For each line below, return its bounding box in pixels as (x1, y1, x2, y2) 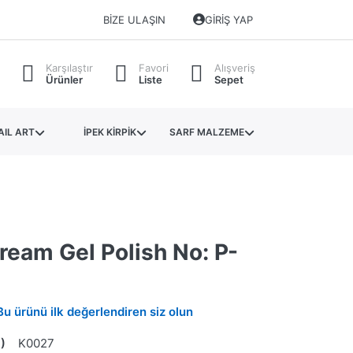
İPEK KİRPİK (83, 125, 136, 138)
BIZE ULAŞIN (102, 13, 165, 27)
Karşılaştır (46, 61, 93, 75)
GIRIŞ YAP (205, 13, 254, 27)
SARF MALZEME (169, 125, 245, 138)
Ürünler (46, 73, 83, 87)
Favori (139, 61, 169, 75)
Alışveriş (214, 61, 255, 75)
